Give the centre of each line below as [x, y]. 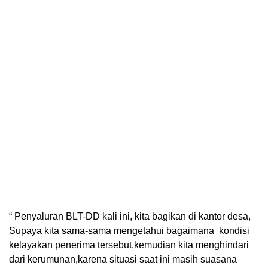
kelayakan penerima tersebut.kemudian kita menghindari [129, 245]
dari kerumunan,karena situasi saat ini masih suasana [123, 260]
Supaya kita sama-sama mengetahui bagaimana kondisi [129, 231]
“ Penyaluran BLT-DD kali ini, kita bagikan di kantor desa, [130, 217]
